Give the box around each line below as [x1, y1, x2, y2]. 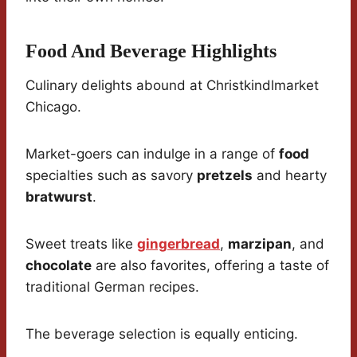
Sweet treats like [25, 236, 137, 253]
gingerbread [137, 236, 220, 253]
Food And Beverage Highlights [25, 41, 277, 62]
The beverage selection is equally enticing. [25, 326, 298, 343]
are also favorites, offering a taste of [92, 257, 329, 274]
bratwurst [25, 189, 92, 206]
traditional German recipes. [25, 279, 199, 296]
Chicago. [25, 99, 81, 116]
